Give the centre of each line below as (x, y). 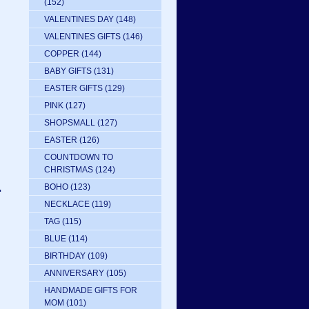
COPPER (62, 54)
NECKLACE (67, 204)
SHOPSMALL (70, 123)
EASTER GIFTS (73, 88)
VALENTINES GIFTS (82, 37)
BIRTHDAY (65, 256)
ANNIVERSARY (74, 273)
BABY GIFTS (68, 71)
